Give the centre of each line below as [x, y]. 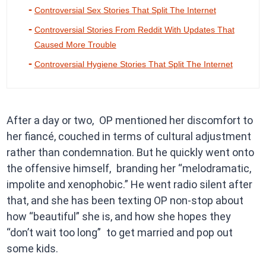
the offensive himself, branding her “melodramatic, [129, 169]
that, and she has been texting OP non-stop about [125, 201]
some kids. [32, 249]
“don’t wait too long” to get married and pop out [119, 233]
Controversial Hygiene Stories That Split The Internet [133, 64]
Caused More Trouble [75, 45]
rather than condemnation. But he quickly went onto [130, 153]
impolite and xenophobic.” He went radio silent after [129, 185]
